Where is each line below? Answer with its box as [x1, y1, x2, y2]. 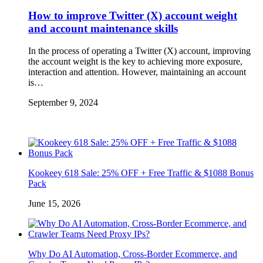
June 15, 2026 [28, 198, 80, 209]
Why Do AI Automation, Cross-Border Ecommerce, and [28, 249, 237, 259]
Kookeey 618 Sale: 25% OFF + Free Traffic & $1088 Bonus [28, 168, 254, 178]
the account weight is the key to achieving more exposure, [28, 56, 242, 67]
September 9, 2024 [28, 97, 98, 108]
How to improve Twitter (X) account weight [28, 9, 237, 22]
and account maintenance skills [28, 22, 178, 35]
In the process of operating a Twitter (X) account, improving [28, 46, 251, 56]
